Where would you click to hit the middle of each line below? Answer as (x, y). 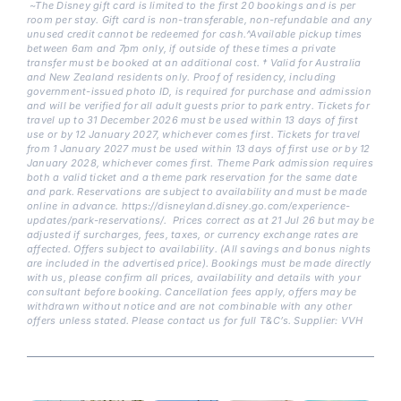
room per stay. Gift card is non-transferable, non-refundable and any (200, 19)
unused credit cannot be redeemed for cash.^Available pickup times (195, 34)
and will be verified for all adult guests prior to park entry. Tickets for (198, 105)
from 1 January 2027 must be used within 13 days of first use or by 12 (199, 148)
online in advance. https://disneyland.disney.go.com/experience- (189, 205)
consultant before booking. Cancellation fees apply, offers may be (192, 291)
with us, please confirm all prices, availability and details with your (194, 277)
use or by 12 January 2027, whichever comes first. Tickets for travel (194, 134)
